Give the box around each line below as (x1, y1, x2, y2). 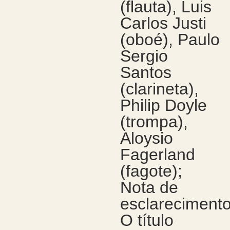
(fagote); (120, 162, 182, 180)
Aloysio (120, 129, 173, 147)
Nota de (120, 178, 178, 197)
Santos (120, 63, 171, 82)
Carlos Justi (120, 14, 206, 32)
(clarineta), (120, 80, 199, 98)
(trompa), (120, 112, 188, 131)
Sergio (120, 47, 168, 65)
